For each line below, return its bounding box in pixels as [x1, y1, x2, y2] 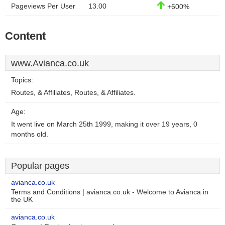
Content [5, 30, 46, 42]
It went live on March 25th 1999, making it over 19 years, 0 [11, 121, 197, 128]
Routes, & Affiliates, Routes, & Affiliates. [11, 89, 136, 96]
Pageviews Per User [11, 3, 75, 10]
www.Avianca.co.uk [11, 58, 89, 68]
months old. [11, 131, 48, 138]
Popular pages [11, 161, 69, 171]
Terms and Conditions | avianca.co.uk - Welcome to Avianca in [11, 188, 208, 196]
